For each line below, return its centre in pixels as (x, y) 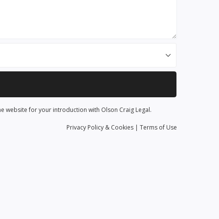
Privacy (77, 128)
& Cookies (119, 128)
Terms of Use (158, 128)
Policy (96, 128)
